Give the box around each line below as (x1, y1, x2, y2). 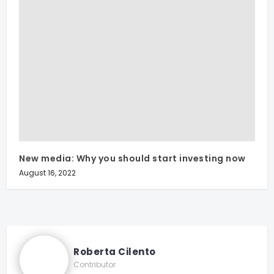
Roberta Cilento (73, 245, 156, 258)
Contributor (73, 259, 116, 270)
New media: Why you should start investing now (19, 152, 246, 165)
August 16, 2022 (19, 167, 76, 178)
